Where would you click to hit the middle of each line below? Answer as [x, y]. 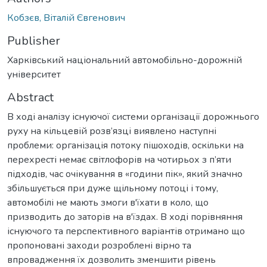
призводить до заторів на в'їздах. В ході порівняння [125, 217]
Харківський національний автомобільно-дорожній [125, 60]
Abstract [30, 97]
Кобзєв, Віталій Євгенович [66, 18]
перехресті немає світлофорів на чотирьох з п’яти [119, 159]
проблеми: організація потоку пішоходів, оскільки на [125, 145]
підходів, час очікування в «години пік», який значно [125, 174]
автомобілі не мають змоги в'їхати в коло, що [108, 202]
